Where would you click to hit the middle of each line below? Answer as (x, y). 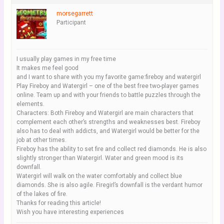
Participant (71, 22)
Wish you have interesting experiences (70, 212)
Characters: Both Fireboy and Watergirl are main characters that (105, 113)
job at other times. (41, 140)
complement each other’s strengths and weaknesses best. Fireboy (108, 122)
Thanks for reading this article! (58, 203)
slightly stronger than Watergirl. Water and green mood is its (100, 158)
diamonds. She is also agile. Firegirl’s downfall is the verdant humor (109, 185)
